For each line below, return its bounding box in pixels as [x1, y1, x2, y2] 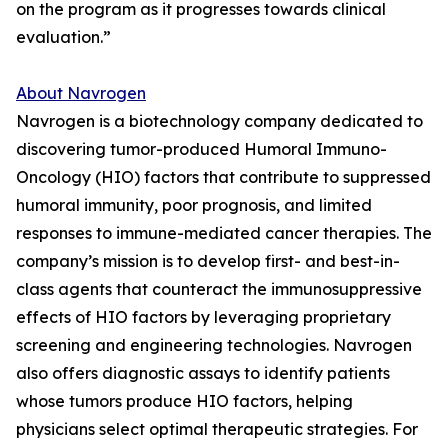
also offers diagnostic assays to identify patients [16, 363, 390, 384]
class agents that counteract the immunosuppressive [16, 279, 422, 300]
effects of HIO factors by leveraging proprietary [16, 307, 391, 328]
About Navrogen [16, 83, 146, 104]
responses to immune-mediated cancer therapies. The [16, 223, 432, 244]
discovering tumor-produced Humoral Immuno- [16, 139, 387, 160]
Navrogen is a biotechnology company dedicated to [16, 111, 423, 132]
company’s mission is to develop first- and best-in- [16, 251, 400, 272]
